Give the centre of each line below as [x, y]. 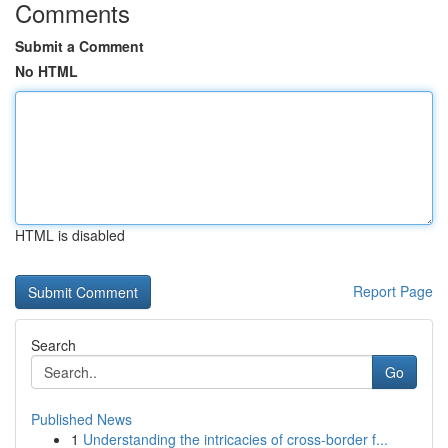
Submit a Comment [79, 46]
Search [53, 345]
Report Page [393, 291]
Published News [81, 419]
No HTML [46, 71]
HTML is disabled [70, 235]
